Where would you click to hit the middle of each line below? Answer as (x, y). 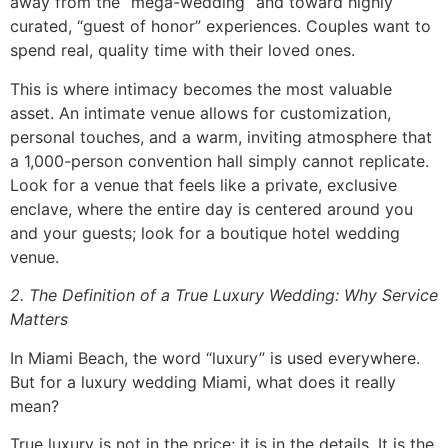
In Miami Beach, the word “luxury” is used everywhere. (215, 357)
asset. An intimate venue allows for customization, (200, 112)
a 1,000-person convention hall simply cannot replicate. (219, 160)
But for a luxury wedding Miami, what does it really (203, 381)
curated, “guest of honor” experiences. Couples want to (220, 26)
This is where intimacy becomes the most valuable (201, 88)
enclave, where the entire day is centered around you (211, 208)
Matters (39, 319)
